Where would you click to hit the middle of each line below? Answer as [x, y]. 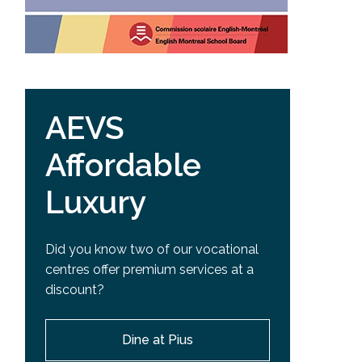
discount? [74, 290]
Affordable [123, 164]
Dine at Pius [158, 340]
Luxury [95, 202]
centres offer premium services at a [149, 270]
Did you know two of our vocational [152, 250]
